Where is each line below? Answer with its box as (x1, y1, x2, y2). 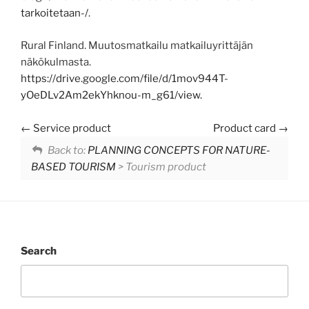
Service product (31, 122, 111, 135)
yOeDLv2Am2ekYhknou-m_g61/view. (21, 88, 202, 101)
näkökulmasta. (21, 55, 91, 68)
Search (21, 245, 57, 258)
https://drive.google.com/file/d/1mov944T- (21, 72, 228, 85)
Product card (213, 122, 278, 135)
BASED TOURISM (31, 160, 116, 173)
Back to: (48, 143, 88, 157)
